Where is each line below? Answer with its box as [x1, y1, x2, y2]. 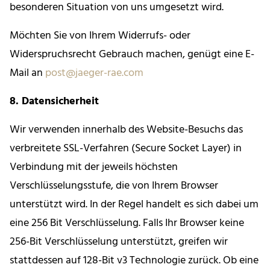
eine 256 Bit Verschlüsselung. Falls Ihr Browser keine [10, 215, 244, 233]
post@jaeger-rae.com [45, 64, 143, 83]
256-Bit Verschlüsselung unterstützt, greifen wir [10, 233, 228, 251]
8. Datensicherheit [10, 93, 99, 111]
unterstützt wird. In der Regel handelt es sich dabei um [10, 196, 259, 214]
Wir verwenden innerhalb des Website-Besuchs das [10, 121, 243, 139]
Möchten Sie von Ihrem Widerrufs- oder [10, 27, 190, 45]
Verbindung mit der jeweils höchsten [10, 159, 178, 177]
